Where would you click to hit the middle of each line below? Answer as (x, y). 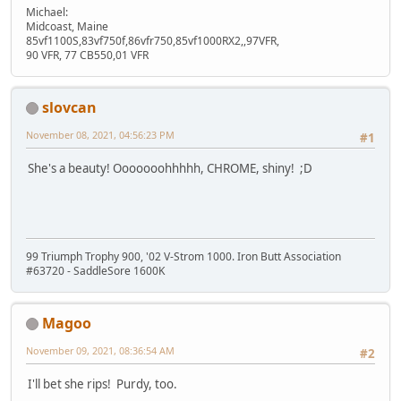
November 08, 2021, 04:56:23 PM (100, 134)
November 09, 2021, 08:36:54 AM (100, 350)
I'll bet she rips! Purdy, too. (102, 384)
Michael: (48, 12)
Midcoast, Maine (68, 26)
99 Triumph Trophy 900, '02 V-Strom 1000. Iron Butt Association (183, 256)
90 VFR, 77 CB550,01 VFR (87, 55)
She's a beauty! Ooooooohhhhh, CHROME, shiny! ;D (170, 169)
